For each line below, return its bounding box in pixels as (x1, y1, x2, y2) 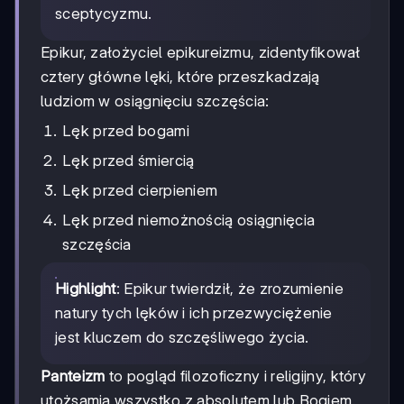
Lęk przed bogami (62, 121, 189, 140)
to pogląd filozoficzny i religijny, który (105, 366, 367, 385)
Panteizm (41, 366, 106, 385)
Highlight (55, 279, 116, 298)
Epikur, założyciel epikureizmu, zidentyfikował (41, 42, 361, 61)
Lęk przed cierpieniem (62, 180, 218, 199)
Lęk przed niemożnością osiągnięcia (62, 210, 316, 229)
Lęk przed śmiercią (62, 151, 195, 170)
